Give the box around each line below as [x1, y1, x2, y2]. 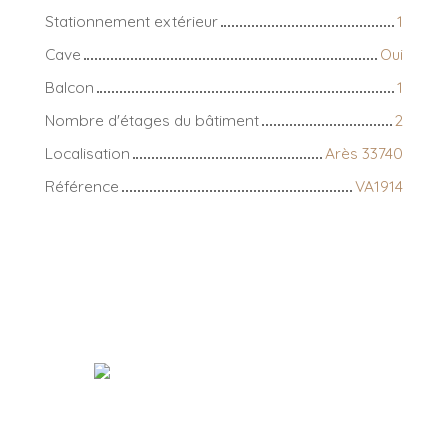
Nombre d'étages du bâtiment [45, 110, 259, 131]
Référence [45, 176, 119, 197]
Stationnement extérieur [45, 11, 218, 32]
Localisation [45, 143, 130, 164]
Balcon [45, 77, 94, 98]
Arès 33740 [325, 143, 403, 164]
